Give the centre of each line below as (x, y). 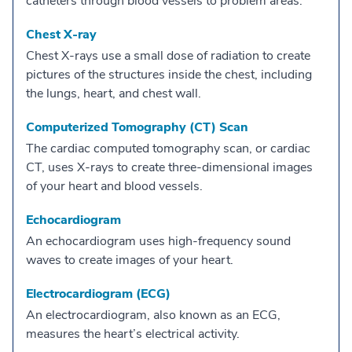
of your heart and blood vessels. (114, 186)
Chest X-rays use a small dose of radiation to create (168, 55)
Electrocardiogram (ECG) (98, 293)
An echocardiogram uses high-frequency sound (158, 241)
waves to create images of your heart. (130, 260)
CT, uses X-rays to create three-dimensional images (169, 167)
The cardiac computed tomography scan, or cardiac (168, 148)
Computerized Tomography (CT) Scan (137, 127)
